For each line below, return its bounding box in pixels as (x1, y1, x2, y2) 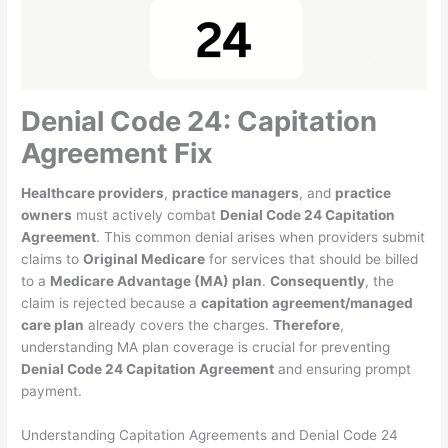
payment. (21, 383, 83, 400)
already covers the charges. (84, 317, 274, 334)
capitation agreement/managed (201, 295, 414, 312)
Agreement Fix (21, 135, 214, 170)
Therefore (273, 317, 341, 334)
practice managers (172, 185, 300, 202)
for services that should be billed (205, 251, 419, 268)
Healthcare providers (21, 185, 165, 202)
